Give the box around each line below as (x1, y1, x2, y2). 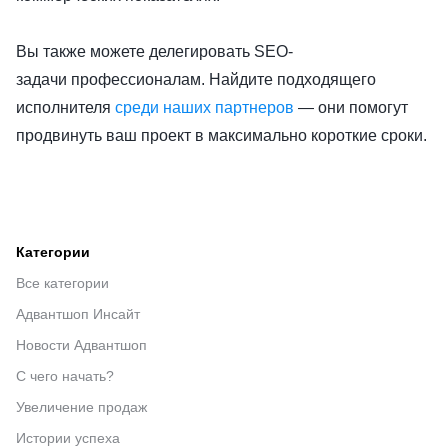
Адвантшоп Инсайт (16, 306, 140, 323)
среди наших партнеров (115, 99, 298, 117)
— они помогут (298, 99, 408, 117)
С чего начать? (16, 368, 114, 385)
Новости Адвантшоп (16, 337, 147, 354)
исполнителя (16, 99, 115, 117)
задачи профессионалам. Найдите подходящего (16, 71, 376, 89)
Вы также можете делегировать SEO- (16, 43, 293, 61)
